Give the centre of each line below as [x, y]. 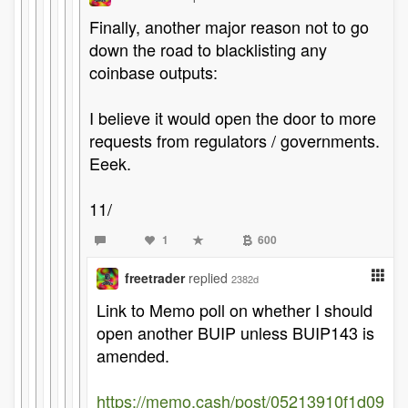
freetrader [155, 278]
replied [210, 278]
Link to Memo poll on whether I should [235, 310]
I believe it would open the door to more [233, 117]
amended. [133, 355]
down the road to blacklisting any [208, 49]
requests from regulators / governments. [235, 140]
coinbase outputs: [153, 72]
